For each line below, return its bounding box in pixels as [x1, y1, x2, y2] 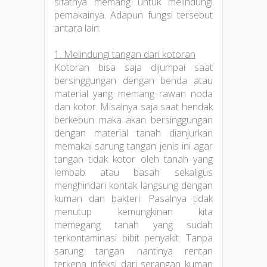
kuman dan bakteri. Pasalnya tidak [54, 191, 213, 205]
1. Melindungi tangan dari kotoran [54, 47, 195, 61]
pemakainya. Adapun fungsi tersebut [54, 8, 213, 21]
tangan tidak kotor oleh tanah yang [54, 152, 213, 166]
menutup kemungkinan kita [54, 204, 213, 218]
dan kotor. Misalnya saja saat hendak [54, 100, 213, 113]
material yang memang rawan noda [54, 86, 213, 100]
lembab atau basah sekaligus [54, 165, 213, 179]
